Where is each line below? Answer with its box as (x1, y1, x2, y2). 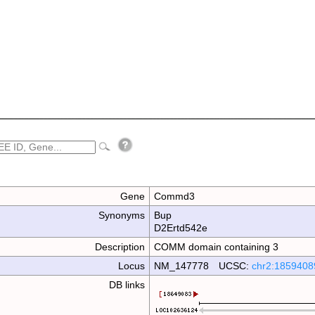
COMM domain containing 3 (154, 241, 279, 252)
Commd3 (154, 191, 195, 202)
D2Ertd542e (154, 222, 208, 233)
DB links (109, 279, 146, 290)
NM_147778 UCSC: (154, 260, 252, 271)
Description (95, 241, 146, 252)
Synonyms (98, 210, 146, 221)
